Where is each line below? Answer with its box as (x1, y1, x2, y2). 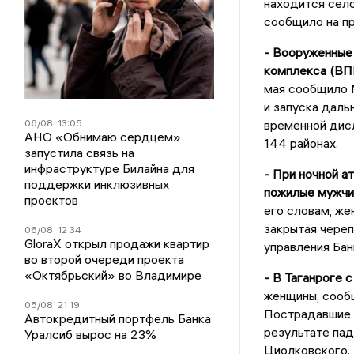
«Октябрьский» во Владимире (24, 267, 202, 284)
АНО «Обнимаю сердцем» (24, 129, 182, 145)
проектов (24, 192, 79, 209)
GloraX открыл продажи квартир (24, 235, 210, 252)
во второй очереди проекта (24, 251, 185, 268)
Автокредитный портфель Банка (24, 311, 212, 327)
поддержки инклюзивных (24, 176, 170, 193)
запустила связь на (24, 145, 135, 161)
